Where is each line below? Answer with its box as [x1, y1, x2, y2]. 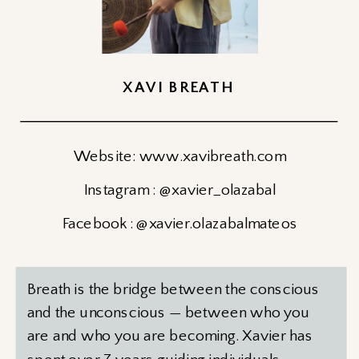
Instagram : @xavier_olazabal [84, 181, 276, 200]
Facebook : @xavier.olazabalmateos [62, 215, 298, 233]
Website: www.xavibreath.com [74, 147, 287, 166]
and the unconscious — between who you [26, 304, 310, 322]
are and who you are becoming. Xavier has [26, 327, 313, 345]
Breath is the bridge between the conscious [26, 280, 320, 299]
